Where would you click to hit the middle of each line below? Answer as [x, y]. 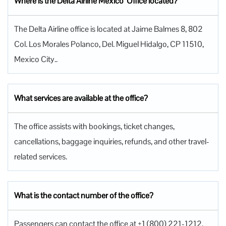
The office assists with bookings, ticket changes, [94, 126]
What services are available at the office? [81, 98]
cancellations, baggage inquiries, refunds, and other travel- [112, 141]
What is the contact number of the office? [84, 195]
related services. [41, 156]
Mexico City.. [36, 59]
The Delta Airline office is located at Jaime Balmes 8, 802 [108, 29]
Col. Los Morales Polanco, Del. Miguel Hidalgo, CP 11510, [109, 44]
